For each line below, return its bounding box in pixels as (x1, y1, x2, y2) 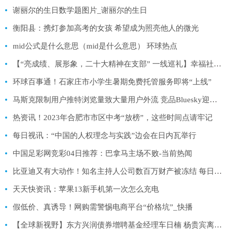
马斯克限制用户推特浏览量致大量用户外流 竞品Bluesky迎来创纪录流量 (210, 95, 217, 104)
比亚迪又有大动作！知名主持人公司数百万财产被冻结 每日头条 (214, 167, 222, 175)
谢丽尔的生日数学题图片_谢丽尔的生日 (13, 6, 147, 14)
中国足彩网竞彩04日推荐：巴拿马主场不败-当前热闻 (13, 149, 192, 157)
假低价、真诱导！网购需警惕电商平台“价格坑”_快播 (13, 202, 193, 211)
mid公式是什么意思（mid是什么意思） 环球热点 (13, 41, 177, 50)
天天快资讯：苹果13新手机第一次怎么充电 (13, 185, 159, 193)
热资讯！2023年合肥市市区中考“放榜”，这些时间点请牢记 (13, 113, 213, 122)
